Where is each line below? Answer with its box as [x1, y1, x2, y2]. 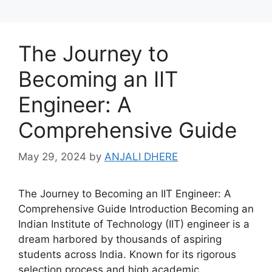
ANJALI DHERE [104, 151, 178, 163]
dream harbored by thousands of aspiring [18, 233, 222, 245]
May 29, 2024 [18, 151, 86, 163]
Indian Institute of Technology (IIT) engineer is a [18, 218, 250, 230]
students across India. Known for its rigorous [18, 248, 236, 260]
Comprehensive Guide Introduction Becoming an [18, 203, 254, 215]
